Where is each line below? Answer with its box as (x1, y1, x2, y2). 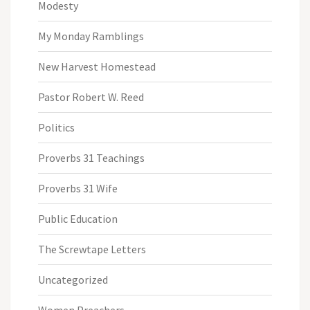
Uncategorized (38, 272, 108, 286)
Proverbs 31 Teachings (38, 150, 145, 165)
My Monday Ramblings (38, 28, 144, 43)
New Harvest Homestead (38, 59, 156, 73)
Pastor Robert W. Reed (38, 89, 144, 104)
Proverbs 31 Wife (38, 181, 118, 195)
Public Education (38, 211, 118, 226)
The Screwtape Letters (38, 241, 146, 256)
